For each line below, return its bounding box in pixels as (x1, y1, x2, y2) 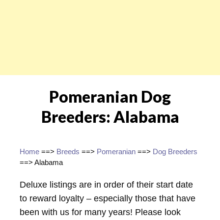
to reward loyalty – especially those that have (20, 193, 195, 203)
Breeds (56, 147, 80, 156)
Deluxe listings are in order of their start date (20, 179, 193, 190)
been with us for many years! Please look (20, 207, 181, 217)
